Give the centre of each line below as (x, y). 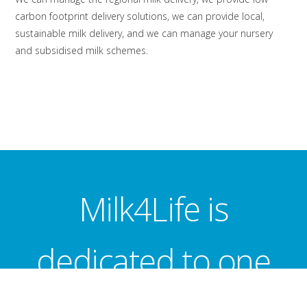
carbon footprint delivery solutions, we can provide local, (140, 16)
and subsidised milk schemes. (82, 51)
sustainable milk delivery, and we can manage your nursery (144, 34)
